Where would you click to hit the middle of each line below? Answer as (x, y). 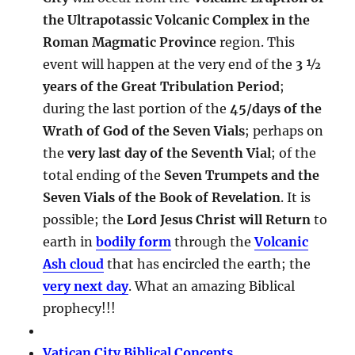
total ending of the (104, 175)
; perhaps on (284, 130)
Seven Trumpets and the (242, 175)
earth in (70, 241)
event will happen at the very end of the (170, 64)
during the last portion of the (137, 108)
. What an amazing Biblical (212, 286)
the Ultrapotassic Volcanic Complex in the (177, 19)
